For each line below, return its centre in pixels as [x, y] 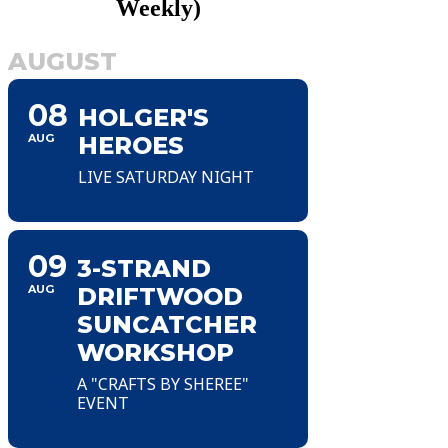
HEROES [131, 145]
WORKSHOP [155, 352]
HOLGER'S [143, 117]
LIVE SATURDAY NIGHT [166, 176]
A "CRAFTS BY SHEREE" [163, 383]
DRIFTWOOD [160, 296]
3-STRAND [144, 268]
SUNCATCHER [167, 324]
